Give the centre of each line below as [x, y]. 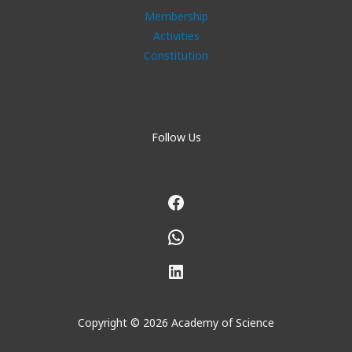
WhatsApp [211, 236]
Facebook [207, 201]
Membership [176, 16]
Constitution [176, 55]
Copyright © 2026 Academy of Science [176, 322]
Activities [176, 35]
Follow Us [176, 137]
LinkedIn [203, 270]
